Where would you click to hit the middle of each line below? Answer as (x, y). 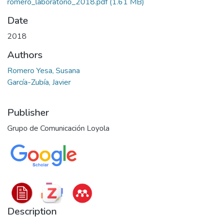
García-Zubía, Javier (39, 82)
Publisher (28, 113)
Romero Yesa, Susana (44, 71)
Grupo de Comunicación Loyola (58, 128)
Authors (25, 55)
